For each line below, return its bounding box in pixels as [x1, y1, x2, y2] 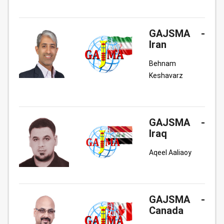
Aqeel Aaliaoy [149, 148, 191, 156]
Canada [149, 204, 183, 216]
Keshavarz [149, 71, 183, 79]
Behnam [149, 59, 176, 67]
